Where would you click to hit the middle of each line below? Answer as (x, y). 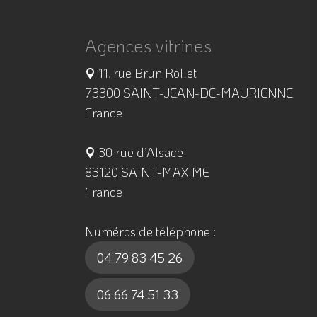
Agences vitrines (148, 45)
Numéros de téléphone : (150, 231)
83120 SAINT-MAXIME (147, 172)
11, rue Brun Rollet (146, 73)
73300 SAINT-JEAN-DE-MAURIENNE (189, 93)
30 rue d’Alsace (139, 152)
